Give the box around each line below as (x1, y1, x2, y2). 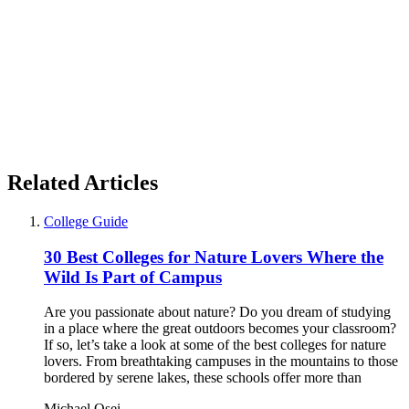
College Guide (44, 213, 128, 229)
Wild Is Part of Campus (44, 267, 222, 287)
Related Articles (7, 170, 158, 194)
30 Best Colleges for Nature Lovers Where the (44, 246, 383, 267)
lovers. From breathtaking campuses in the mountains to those (44, 353, 398, 370)
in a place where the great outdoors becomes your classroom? (44, 320, 396, 337)
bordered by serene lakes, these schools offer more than (44, 370, 362, 386)
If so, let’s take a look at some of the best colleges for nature (44, 337, 386, 353)
